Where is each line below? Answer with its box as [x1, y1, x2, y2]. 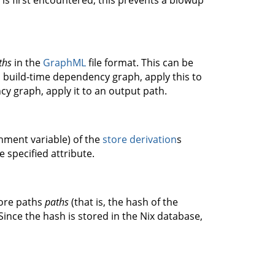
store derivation [103, 133, 177, 146]
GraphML [43, 56, 86, 69]
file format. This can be [86, 56, 193, 69]
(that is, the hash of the [69, 195, 178, 209]
